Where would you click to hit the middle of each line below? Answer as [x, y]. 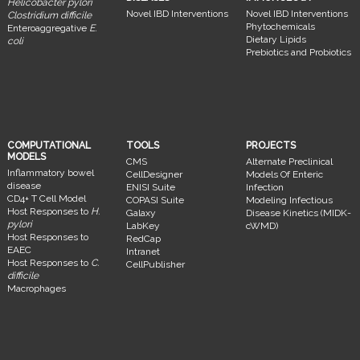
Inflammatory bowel [51, 172]
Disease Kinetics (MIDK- [298, 213]
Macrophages [37, 288]
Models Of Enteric [284, 174]
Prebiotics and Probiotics [298, 52]
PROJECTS [270, 145]
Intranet [143, 251]
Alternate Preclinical [289, 161]
